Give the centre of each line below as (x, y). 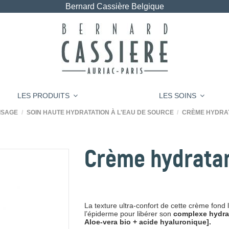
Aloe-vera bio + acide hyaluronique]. (147, 222)
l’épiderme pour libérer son (129, 214)
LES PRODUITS (44, 96)
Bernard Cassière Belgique (114, 6)
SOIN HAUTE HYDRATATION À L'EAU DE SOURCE (100, 112)
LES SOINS (178, 96)
